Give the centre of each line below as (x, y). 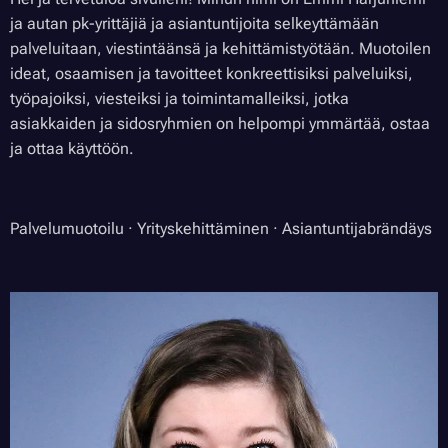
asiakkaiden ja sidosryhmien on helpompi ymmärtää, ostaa (220, 123)
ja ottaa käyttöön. (72, 148)
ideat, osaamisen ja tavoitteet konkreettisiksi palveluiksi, (211, 73)
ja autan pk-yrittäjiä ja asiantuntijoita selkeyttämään (194, 23)
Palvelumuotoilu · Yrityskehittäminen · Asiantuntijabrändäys (221, 228)
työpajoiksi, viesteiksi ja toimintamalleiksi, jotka (179, 98)
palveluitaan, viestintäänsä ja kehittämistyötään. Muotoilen (220, 48)
